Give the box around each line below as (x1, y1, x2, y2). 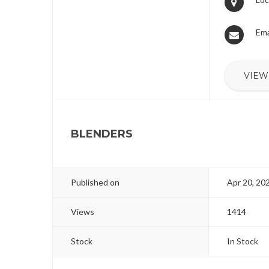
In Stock (227, 236, 259, 246)
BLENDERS (71, 127, 133, 141)
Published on (71, 177, 119, 187)
